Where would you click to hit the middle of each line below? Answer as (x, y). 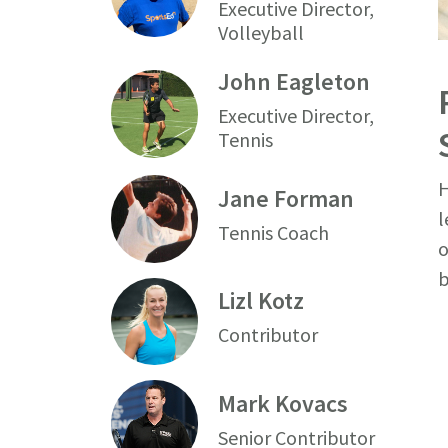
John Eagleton (294, 81)
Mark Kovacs (283, 403)
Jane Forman (286, 198)
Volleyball (261, 32)
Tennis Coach (274, 232)
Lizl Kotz (261, 301)
